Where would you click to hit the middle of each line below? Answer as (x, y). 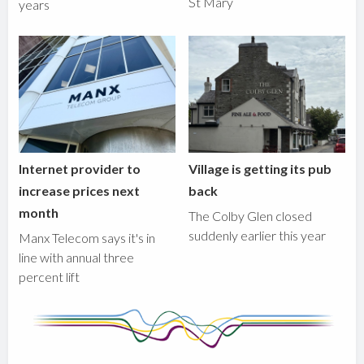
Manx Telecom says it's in (87, 238)
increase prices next (80, 191)
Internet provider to (80, 169)
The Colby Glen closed (251, 216)
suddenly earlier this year (258, 236)
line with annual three (77, 258)
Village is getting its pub (260, 169)
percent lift (50, 277)
